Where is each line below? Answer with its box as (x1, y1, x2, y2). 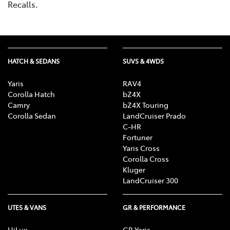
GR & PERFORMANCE (123, 203, 185, 212)
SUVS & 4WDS (123, 56, 164, 65)
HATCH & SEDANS (8, 56, 60, 65)
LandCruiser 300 (123, 175, 178, 185)
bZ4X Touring (123, 99, 168, 110)
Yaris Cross (123, 142, 160, 153)
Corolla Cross (123, 153, 169, 164)
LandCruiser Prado (123, 110, 186, 121)
